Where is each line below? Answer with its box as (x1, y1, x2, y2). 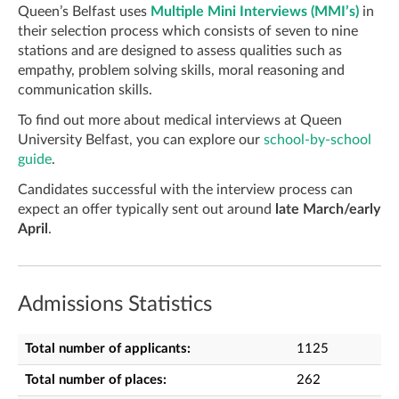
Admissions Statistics (18, 294, 212, 315)
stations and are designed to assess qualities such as (18, 44, 342, 58)
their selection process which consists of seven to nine (18, 24, 358, 38)
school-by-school (264, 133, 371, 147)
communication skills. (18, 83, 152, 97)
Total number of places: (25, 373, 167, 387)
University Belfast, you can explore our (18, 133, 264, 147)
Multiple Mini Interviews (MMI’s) (151, 4, 359, 19)
